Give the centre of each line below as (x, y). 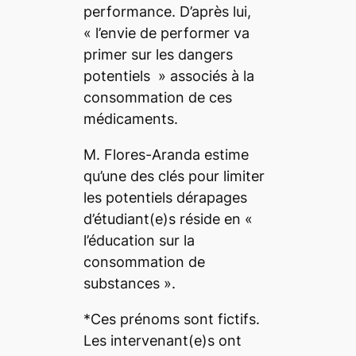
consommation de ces (157, 98)
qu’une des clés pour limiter (174, 176)
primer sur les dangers (158, 55)
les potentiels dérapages (165, 198)
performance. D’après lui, (167, 12)
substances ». (131, 284)
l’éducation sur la (139, 241)
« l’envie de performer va (166, 33)
